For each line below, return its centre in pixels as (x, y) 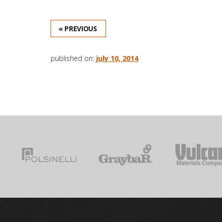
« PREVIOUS (78, 28)
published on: (73, 58)
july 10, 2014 (117, 58)
